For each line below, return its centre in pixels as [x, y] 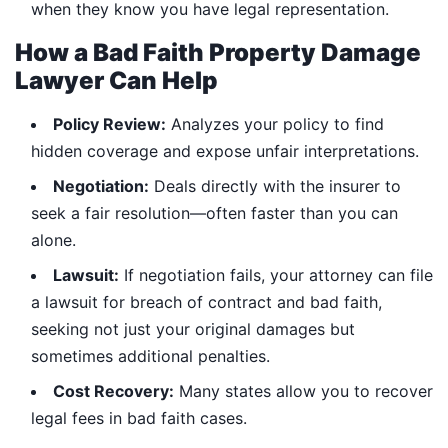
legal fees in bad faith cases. [139, 417]
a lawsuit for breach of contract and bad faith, [206, 301]
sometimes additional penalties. [150, 355]
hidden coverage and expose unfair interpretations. [225, 150]
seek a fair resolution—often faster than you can [214, 212]
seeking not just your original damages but [193, 328]
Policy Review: [109, 123]
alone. [53, 239]
